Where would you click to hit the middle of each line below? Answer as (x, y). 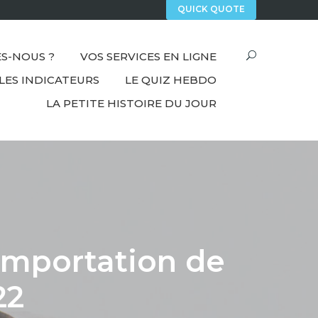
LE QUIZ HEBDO (171, 80)
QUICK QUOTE (211, 9)
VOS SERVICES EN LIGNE (148, 57)
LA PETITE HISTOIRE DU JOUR (131, 104)
